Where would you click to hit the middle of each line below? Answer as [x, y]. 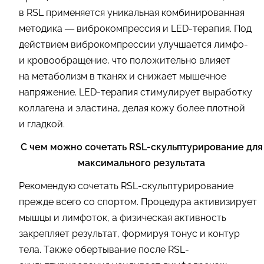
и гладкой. [42, 124]
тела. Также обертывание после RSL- [104, 250]
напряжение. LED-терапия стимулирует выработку [136, 93]
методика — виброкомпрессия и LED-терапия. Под [135, 29]
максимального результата [141, 163]
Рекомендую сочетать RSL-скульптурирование [126, 186]
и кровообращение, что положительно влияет [125, 61]
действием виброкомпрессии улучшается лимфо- [133, 45]
